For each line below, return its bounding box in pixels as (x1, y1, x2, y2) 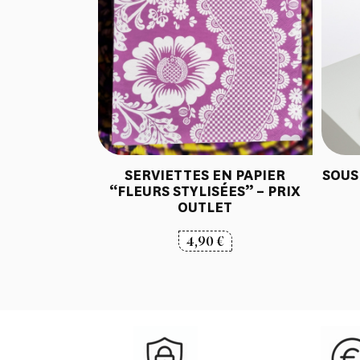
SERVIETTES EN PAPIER (125, 165, 286, 185)
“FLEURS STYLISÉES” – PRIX (109, 181, 301, 201)
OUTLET (178, 197, 233, 217)
